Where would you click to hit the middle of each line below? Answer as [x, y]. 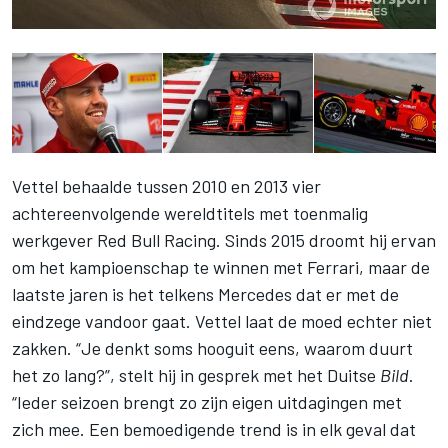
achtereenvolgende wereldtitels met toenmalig [190, 213]
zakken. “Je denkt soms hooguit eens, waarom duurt [212, 348]
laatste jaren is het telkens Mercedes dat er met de [205, 294]
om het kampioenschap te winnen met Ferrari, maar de [221, 267]
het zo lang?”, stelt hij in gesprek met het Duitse [196, 375]
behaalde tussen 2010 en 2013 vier [189, 186]
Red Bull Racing [156, 240]
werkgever [54, 240]
